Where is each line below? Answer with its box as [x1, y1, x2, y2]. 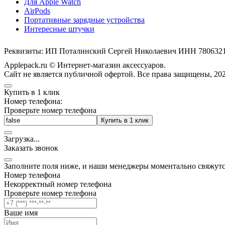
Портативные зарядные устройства [24, 15, 145, 24]
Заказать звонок [4, 143, 58, 152]
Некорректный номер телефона [4, 179, 111, 188]
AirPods [24, 6, 50, 15]
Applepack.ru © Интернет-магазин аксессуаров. [4, 60, 166, 69]
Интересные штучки [24, 24, 94, 33]
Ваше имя [4, 208, 38, 217]
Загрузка [4, 134, 34, 143]
